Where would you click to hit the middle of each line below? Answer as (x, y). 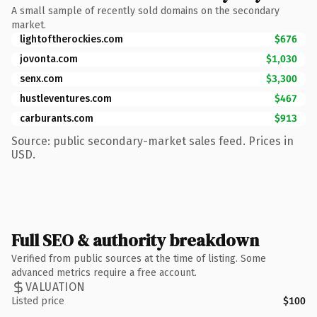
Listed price (38, 301)
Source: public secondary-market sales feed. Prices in (152, 141)
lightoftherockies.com (71, 39)
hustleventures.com (66, 98)
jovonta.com (49, 59)
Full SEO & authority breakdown (135, 240)
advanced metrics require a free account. (104, 272)
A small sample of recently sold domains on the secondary (145, 11)
